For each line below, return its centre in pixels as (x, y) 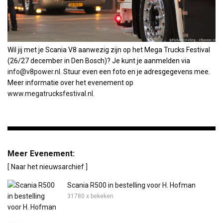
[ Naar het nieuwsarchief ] (48, 167)
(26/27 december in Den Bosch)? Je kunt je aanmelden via (99, 60)
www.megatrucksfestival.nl (50, 93)
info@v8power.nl (34, 71)
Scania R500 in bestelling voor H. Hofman (131, 185)
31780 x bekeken (90, 196)
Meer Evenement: (41, 153)
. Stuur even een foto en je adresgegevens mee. (135, 71)
